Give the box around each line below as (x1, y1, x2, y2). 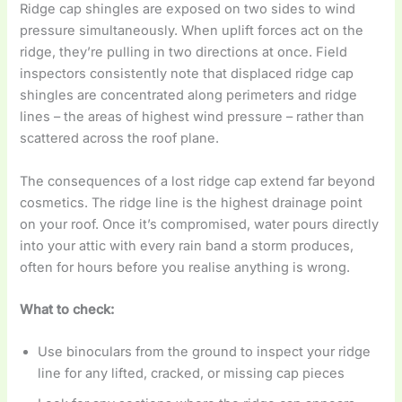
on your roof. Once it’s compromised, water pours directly (20, 215, 380, 232)
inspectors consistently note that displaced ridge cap (20, 66, 354, 83)
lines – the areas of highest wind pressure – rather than (20, 109, 365, 126)
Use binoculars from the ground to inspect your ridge (38, 344, 371, 361)
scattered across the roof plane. (20, 130, 220, 147)
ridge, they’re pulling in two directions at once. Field (20, 44, 348, 61)
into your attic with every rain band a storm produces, (20, 237, 354, 254)
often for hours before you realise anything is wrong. (20, 258, 351, 275)
